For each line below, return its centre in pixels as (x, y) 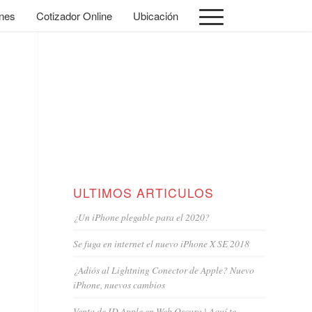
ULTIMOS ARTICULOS (144, 193)
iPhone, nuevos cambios (119, 284)
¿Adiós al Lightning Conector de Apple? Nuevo (164, 270)
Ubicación (156, 16)
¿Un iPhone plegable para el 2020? (142, 217)
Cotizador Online (75, 16)
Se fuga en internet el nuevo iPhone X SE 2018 (162, 243)
